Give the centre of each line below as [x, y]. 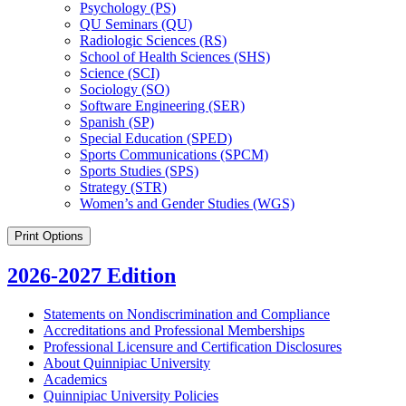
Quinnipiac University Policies [131, 396]
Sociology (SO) [125, 90]
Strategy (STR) [123, 188]
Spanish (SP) [117, 122]
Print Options [49, 237]
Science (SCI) [120, 73]
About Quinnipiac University [127, 363]
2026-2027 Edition [92, 276]
